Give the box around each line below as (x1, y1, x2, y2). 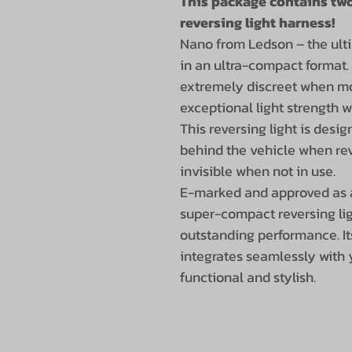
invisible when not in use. (180, 159, 335, 181)
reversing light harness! (180, 11, 335, 33)
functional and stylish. (180, 266, 316, 288)
